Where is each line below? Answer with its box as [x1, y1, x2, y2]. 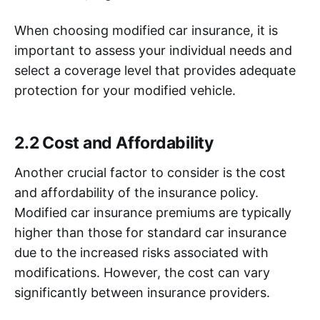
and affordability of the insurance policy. [14, 184, 259, 200]
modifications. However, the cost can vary [14, 264, 270, 280]
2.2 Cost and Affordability [14, 132, 214, 153]
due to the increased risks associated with [14, 244, 269, 260]
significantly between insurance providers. [14, 284, 270, 300]
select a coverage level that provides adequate [14, 62, 296, 78]
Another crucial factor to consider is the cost [14, 164, 286, 180]
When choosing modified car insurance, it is [14, 22, 278, 38]
